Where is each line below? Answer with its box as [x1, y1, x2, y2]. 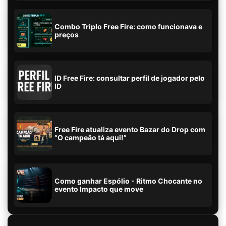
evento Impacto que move [54, 185, 143, 194]
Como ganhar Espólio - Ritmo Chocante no [54, 177, 202, 186]
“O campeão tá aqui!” [54, 133, 127, 142]
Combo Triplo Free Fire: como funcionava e [54, 22, 202, 31]
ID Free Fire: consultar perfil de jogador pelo [54, 74, 205, 83]
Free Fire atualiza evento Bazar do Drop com [54, 125, 205, 134]
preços [54, 30, 79, 39]
